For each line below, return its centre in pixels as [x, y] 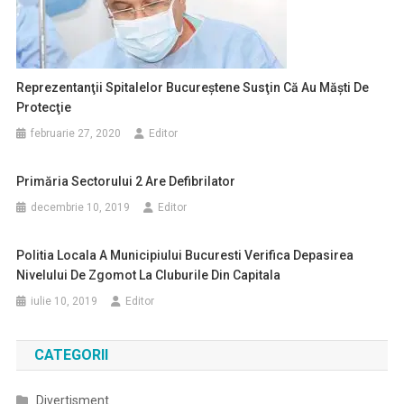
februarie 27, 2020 [76, 133]
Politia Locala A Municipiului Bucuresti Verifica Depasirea [185, 255]
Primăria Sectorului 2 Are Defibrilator [126, 181]
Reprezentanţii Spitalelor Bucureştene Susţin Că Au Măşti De [193, 87]
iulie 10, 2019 [64, 301]
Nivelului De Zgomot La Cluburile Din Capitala [149, 275]
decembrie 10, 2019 [81, 207]
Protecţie [44, 107]
